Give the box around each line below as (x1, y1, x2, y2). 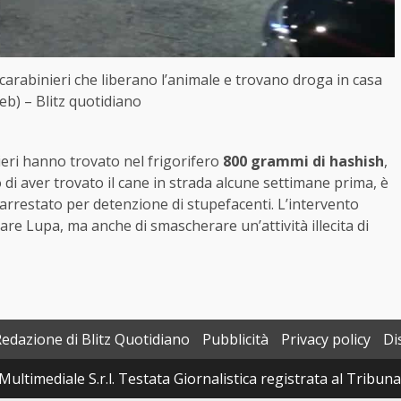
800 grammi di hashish (223, 151, 384, 172)
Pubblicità (202, 329, 269, 350)
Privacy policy (281, 329, 371, 350)
